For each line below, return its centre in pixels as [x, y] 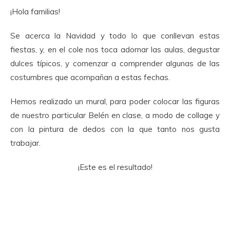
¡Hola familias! [35, 11]
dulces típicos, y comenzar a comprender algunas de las [115, 63]
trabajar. [25, 143]
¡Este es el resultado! [115, 167]
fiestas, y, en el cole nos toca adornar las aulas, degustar [115, 49]
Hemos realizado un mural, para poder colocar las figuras [115, 101]
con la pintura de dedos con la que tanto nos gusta [115, 129]
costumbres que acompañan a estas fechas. [90, 77]
